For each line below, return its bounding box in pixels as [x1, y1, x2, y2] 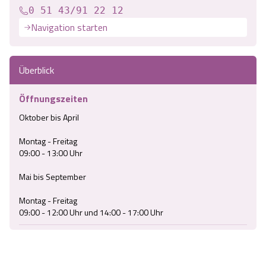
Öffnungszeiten [19, 91, 88, 106]
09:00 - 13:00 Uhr [19, 147, 83, 160]
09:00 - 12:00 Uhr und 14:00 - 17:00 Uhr [19, 206, 163, 219]
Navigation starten [31, 20, 107, 35]
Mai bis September [19, 170, 88, 183]
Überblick [19, 63, 54, 78]
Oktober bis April [19, 111, 79, 124]
